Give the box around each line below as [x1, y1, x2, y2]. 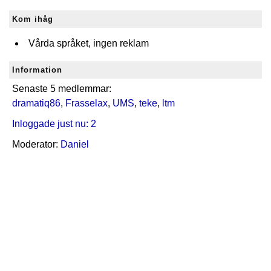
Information [12, 65, 62, 74]
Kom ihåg [12, 15, 53, 24]
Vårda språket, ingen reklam [28, 38, 149, 48]
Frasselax [65, 98, 108, 108]
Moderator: [12, 139, 60, 149]
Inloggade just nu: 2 [12, 119, 96, 129]
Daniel [60, 139, 89, 149]
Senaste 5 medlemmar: [12, 83, 111, 94]
